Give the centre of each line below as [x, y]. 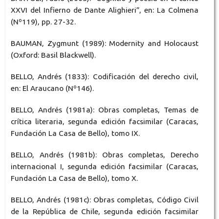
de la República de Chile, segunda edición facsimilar [105, 212]
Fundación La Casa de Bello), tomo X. [74, 178]
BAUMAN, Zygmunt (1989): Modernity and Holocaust [105, 44]
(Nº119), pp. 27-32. [43, 22]
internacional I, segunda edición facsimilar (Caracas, [105, 167]
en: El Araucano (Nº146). [52, 88]
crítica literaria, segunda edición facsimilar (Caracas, [105, 122]
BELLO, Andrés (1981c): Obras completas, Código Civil [105, 200]
